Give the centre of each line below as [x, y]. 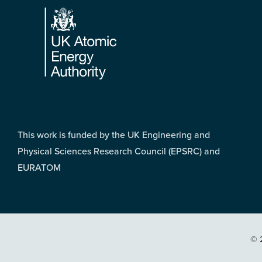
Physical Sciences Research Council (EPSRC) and [119, 151]
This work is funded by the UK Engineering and [114, 135]
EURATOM [39, 168]
